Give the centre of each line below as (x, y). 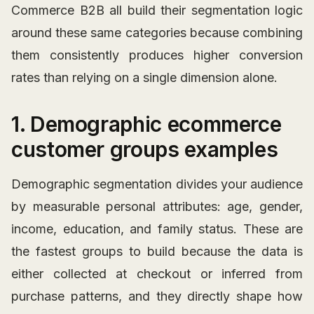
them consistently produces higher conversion (157, 55)
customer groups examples (145, 150)
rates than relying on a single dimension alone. (144, 78)
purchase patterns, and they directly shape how (157, 296)
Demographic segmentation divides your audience (157, 184)
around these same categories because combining (157, 33)
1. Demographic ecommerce (146, 124)
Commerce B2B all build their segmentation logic (157, 11)
